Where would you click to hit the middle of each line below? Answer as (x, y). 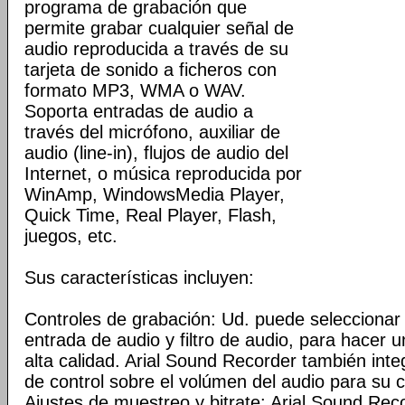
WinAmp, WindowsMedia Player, (155, 194)
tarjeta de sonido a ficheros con (151, 70)
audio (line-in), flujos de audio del (156, 153)
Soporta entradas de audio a (139, 111)
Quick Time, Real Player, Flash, (151, 215)
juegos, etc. (71, 236)
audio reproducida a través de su (156, 49)
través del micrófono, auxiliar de (152, 132)
